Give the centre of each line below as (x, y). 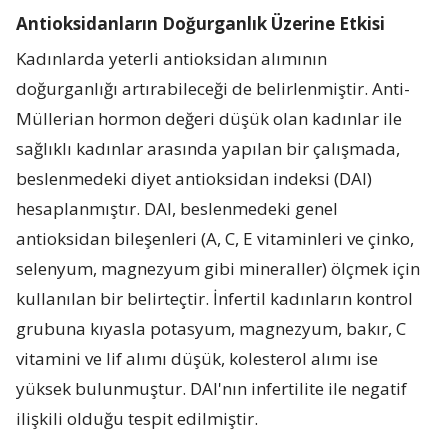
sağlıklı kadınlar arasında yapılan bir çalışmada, (208, 148)
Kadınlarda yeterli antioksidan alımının (172, 58)
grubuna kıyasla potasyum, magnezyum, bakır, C (211, 328)
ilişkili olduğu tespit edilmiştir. (137, 418)
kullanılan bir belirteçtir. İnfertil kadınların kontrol (215, 298)
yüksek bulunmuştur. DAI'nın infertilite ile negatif (212, 388)
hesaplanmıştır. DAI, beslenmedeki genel (177, 208)
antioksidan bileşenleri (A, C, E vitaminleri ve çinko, (215, 238)
